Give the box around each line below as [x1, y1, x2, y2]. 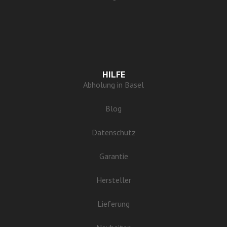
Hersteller [96, 174, 131, 185]
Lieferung [97, 198, 130, 209]
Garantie [99, 150, 128, 161]
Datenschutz [91, 127, 136, 137]
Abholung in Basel [83, 79, 144, 90]
